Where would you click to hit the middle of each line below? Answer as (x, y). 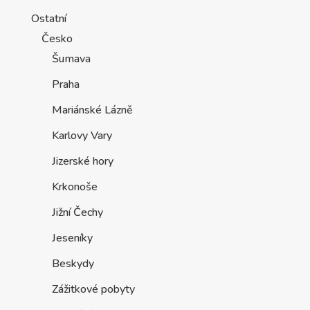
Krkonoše (74, 186)
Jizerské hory (82, 161)
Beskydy (73, 263)
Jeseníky (72, 238)
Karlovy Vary (82, 135)
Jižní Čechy (77, 212)
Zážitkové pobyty (93, 289)
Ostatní (48, 18)
